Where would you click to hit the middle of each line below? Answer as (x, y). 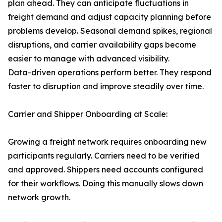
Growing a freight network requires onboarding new (107, 142)
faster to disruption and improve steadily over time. (106, 86)
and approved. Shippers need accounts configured (106, 170)
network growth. (39, 197)
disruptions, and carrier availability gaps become (102, 45)
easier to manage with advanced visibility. (89, 59)
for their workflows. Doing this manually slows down (106, 184)
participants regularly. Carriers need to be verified (104, 156)
